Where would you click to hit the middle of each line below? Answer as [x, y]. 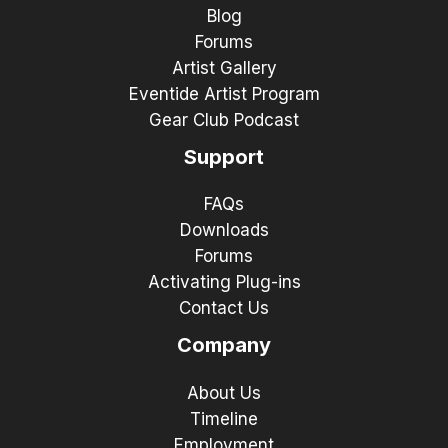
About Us [224, 392]
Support [224, 157]
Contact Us [224, 308]
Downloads [224, 230]
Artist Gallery [224, 68]
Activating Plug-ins [224, 282]
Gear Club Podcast [224, 120]
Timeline [224, 418]
